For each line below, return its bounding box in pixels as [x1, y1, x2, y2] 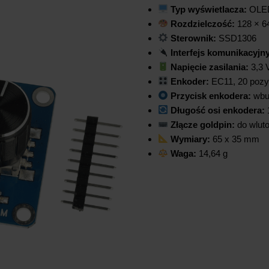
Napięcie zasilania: [170, 61, 249, 72]
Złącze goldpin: [168, 119, 237, 130]
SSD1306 [216, 32, 256, 43]
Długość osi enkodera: [170, 104, 265, 115]
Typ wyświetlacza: [170, 4, 247, 14]
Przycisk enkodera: [170, 90, 251, 101]
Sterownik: [170, 32, 216, 43]
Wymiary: [170, 133, 210, 144]
